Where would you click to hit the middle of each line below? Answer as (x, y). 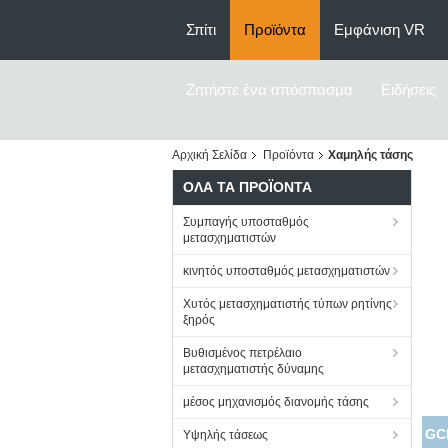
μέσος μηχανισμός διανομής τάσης (276, 402)
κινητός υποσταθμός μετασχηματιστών (286, 271)
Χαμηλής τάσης (370, 155)
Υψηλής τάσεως (225, 435)
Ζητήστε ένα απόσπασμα (269, 89)
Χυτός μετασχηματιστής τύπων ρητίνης (287, 304)
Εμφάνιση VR (379, 29)
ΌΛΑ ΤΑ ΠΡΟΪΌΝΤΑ (247, 187)
